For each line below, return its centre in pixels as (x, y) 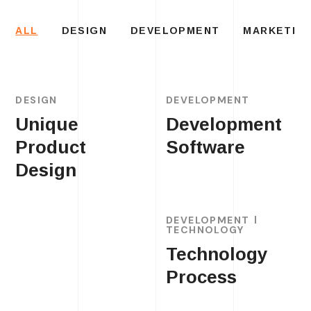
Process (201, 277)
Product (51, 147)
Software (205, 147)
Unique (47, 124)
